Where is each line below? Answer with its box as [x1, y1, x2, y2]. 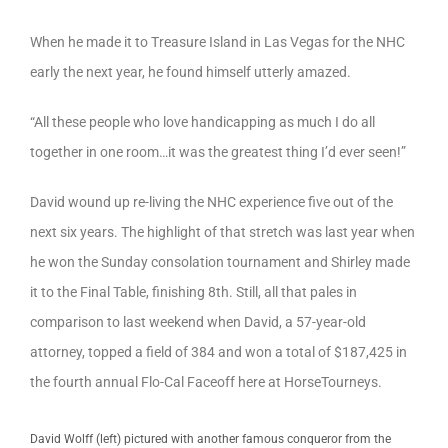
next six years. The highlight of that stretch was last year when [30, 223, 415, 240]
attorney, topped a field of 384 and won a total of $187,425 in [30, 343, 407, 360]
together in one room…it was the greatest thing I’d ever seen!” [30, 143, 406, 160]
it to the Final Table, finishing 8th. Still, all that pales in [30, 283, 357, 300]
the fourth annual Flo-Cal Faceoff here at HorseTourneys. [30, 373, 382, 390]
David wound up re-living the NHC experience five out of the [30, 193, 393, 210]
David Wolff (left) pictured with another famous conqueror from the [30, 431, 391, 446]
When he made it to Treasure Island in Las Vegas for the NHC [30, 33, 405, 50]
